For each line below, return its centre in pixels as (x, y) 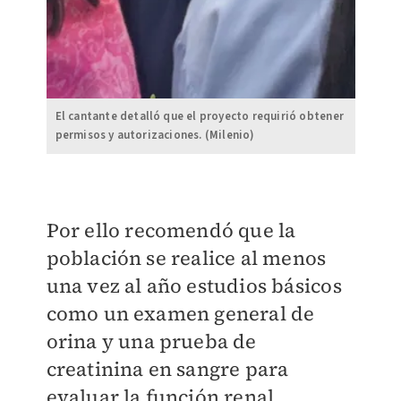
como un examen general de (180, 314)
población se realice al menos (186, 258)
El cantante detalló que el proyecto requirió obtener (199, 117)
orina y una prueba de (151, 341)
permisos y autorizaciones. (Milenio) (155, 136)
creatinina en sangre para (167, 369)
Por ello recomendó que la (171, 230)
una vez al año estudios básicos (194, 286)
